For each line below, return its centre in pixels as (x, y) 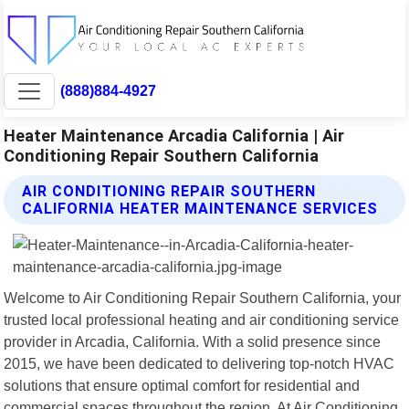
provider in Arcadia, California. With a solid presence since (193, 341)
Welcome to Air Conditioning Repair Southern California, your (203, 297)
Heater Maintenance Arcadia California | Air (174, 135)
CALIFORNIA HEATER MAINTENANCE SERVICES (200, 208)
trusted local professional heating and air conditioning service (202, 319)
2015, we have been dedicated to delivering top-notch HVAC (199, 363)
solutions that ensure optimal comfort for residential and (182, 385)
